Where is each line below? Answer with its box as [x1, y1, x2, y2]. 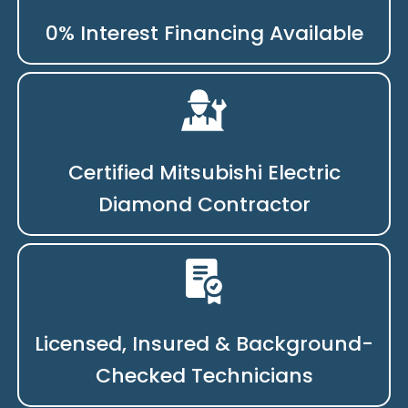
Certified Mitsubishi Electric [67, 158, 341, 187]
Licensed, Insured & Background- [35, 329, 373, 358]
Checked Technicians [95, 361, 313, 390]
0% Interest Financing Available [45, 18, 363, 47]
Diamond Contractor [97, 189, 311, 219]
